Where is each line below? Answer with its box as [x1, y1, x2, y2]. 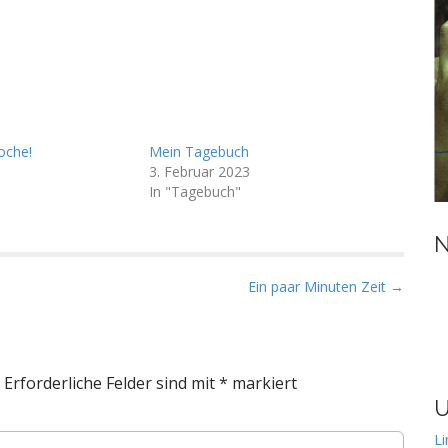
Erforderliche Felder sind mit [4, 372, 219, 394]
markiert [228, 372, 297, 394]
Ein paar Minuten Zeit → [248, 277, 404, 296]
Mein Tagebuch [149, 142, 249, 161]
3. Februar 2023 [149, 162, 250, 181]
